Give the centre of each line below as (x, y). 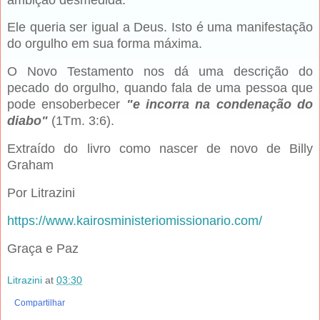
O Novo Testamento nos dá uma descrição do (160, 72)
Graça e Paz (43, 248)
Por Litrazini (41, 192)
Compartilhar (40, 303)
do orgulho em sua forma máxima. (105, 44)
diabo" (27, 121)
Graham (30, 165)
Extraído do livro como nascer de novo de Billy (160, 149)
